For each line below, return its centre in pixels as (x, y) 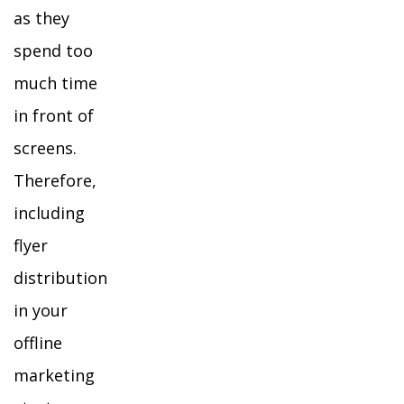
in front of (54, 115)
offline (38, 343)
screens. (45, 148)
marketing (54, 375)
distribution (60, 278)
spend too (53, 50)
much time (55, 83)
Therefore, (55, 180)
